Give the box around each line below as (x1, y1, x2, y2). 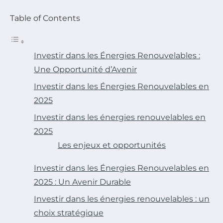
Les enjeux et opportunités (58, 140, 166, 150)
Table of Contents (10, 13, 80, 23)
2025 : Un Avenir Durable (34, 177, 131, 187)
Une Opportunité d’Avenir (34, 65, 137, 75)
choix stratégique (34, 208, 104, 218)
